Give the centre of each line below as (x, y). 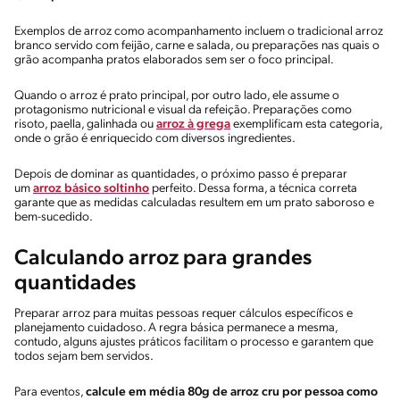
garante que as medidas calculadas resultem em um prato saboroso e (194, 203)
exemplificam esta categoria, (306, 124)
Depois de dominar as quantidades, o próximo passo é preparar (181, 174)
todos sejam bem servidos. (84, 356)
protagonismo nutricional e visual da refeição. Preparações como (183, 110)
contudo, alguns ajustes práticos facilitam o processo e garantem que (194, 342)
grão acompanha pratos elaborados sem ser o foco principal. (174, 60)
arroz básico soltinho (91, 188)
